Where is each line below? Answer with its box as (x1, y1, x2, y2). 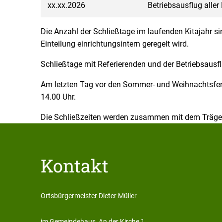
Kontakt (41, 154, 109, 177)
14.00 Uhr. (41, 92, 76, 102)
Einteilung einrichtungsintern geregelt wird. (41, 39, 189, 49)
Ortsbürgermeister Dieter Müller (41, 192, 137, 200)
